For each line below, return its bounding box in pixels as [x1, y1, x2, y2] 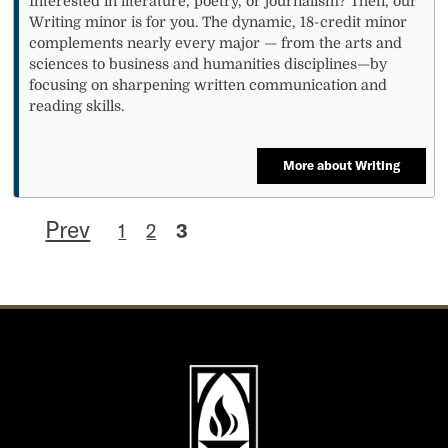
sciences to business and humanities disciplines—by [29, 55, 388, 72]
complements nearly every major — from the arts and [29, 34, 403, 51]
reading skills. [29, 97, 125, 114]
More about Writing [282, 157, 400, 174]
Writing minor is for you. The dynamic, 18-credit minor [29, 13, 408, 30]
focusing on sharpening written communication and [29, 76, 388, 93]
